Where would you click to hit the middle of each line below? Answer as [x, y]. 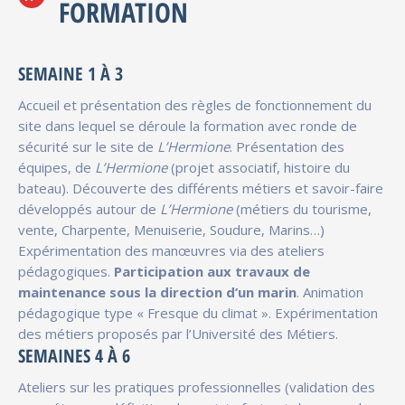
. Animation [330, 292]
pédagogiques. [64, 271]
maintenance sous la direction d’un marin [157, 292]
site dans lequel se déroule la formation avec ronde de [188, 125]
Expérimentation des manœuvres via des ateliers [171, 250]
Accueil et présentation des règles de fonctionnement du [195, 104]
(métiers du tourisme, [302, 208]
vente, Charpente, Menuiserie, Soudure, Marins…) [171, 229]
